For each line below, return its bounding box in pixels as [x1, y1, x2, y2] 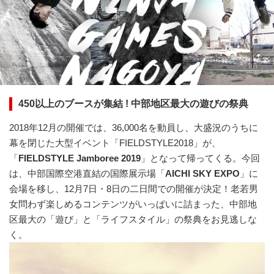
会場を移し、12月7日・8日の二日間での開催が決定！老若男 [9, 183, 258, 194]
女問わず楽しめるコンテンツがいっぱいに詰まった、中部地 [9, 198, 257, 209]
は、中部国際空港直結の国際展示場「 [9, 168, 165, 179]
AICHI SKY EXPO [165, 168, 240, 179]
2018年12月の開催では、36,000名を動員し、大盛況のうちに [9, 122, 258, 133]
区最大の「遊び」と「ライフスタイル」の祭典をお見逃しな [9, 213, 257, 224]
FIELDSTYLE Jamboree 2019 [18, 152, 141, 163]
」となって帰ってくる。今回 [141, 152, 260, 163]
